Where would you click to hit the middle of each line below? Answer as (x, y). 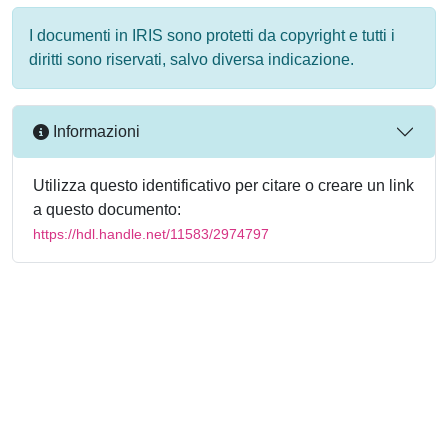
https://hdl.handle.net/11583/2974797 (151, 233)
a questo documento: (107, 209)
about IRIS (205, 410)
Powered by (55, 410)
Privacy (206, 434)
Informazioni (94, 132)
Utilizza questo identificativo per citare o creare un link (223, 185)
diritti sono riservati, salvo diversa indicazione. (191, 59)
